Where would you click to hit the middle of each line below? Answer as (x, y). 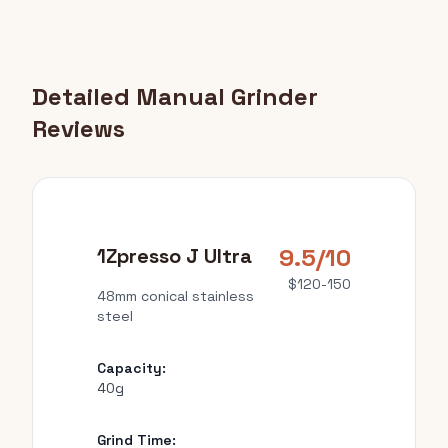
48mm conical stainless (175, 296)
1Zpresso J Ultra (174, 256)
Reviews (78, 128)
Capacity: (131, 368)
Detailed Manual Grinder (175, 96)
